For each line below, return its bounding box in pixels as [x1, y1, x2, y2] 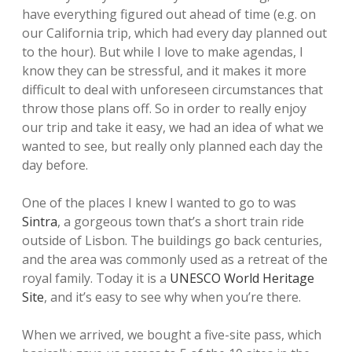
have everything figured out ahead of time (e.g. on [22, 5, 316, 23]
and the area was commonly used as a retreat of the [22, 251, 328, 268]
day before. [22, 156, 88, 174]
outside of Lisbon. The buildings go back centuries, [22, 232, 322, 249]
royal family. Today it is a [22, 269, 170, 287]
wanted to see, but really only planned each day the [22, 137, 323, 155]
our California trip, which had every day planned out [22, 24, 327, 42]
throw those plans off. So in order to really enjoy [22, 100, 306, 117]
